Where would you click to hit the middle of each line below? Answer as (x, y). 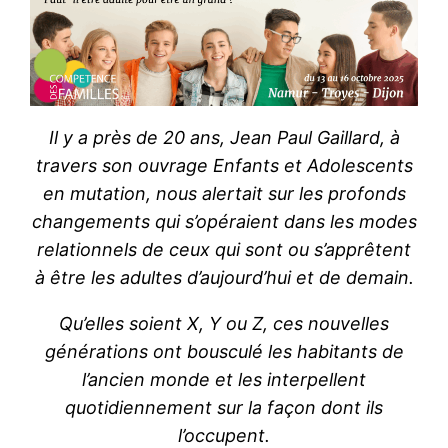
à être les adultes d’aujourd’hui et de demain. (224, 278)
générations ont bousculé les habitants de (224, 352)
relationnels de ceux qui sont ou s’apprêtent (224, 250)
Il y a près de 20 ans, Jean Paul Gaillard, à (224, 138)
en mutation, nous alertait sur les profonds (224, 194)
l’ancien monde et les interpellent (224, 380)
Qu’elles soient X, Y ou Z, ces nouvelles (224, 324)
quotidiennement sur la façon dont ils (224, 408)
